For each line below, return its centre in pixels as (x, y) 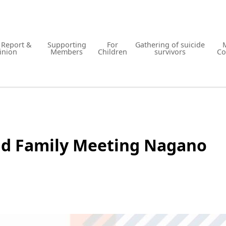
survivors (170, 52)
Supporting (67, 45)
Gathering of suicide (170, 45)
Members (67, 52)
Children (112, 52)
